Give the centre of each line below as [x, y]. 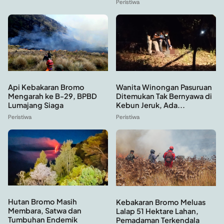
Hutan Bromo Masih [42, 202]
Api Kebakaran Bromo [46, 87]
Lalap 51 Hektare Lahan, [157, 211]
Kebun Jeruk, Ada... [150, 105]
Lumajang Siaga [36, 105]
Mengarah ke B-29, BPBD [52, 96]
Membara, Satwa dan [45, 211]
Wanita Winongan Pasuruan [164, 87]
